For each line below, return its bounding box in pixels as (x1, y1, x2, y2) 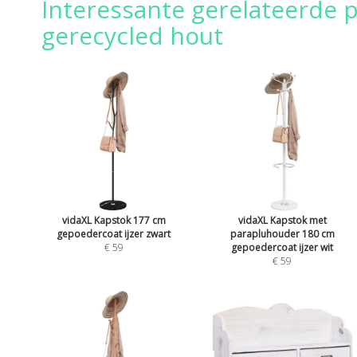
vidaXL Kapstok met (237, 213, 327, 227)
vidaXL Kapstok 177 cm (61, 213, 166, 227)
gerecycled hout (41, 19, 223, 52)
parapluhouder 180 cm (229, 226, 335, 241)
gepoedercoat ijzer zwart (57, 226, 171, 241)
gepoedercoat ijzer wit (231, 240, 334, 254)
